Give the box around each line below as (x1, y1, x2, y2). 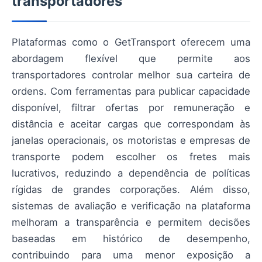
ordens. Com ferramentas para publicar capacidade (12, 85, 250, 98)
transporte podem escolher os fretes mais (12, 151, 250, 163)
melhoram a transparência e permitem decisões (12, 216, 250, 229)
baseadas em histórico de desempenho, (12, 233, 250, 245)
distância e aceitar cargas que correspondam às (12, 118, 250, 130)
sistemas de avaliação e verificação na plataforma (12, 200, 250, 212)
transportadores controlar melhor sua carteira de (12, 69, 250, 81)
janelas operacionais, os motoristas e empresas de (12, 135, 250, 147)
